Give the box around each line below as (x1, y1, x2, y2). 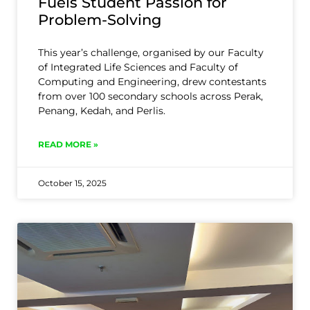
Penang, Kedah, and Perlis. (38, 104, 165, 118)
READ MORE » (38, 139, 98, 150)
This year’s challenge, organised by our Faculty (38, 46, 264, 60)
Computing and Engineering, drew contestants (38, 75, 266, 89)
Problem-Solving (38, 11, 161, 29)
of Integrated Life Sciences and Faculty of (38, 61, 238, 74)
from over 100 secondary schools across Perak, (38, 90, 263, 103)
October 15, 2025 (38, 178, 107, 189)
